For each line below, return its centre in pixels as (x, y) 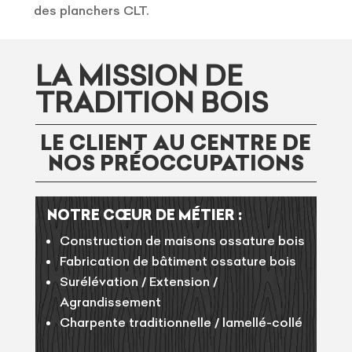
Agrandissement (110, 302)
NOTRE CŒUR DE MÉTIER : (144, 215)
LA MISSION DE (138, 76)
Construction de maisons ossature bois (182, 241)
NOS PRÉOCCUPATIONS (176, 163)
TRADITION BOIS (151, 103)
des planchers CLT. (92, 11)
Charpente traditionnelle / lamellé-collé (181, 323)
